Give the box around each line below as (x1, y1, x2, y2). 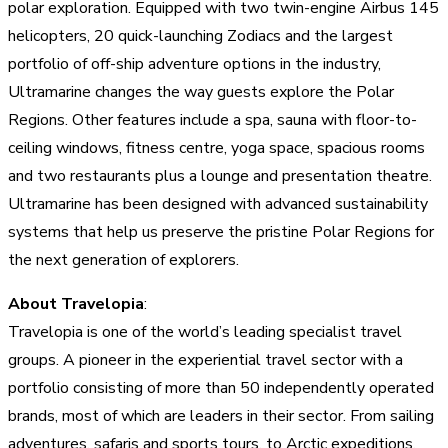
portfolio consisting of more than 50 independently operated (8, 376, 434, 399)
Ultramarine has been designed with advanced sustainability (8, 192, 428, 215)
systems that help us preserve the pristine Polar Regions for (8, 220, 434, 243)
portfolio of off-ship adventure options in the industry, (8, 52, 381, 75)
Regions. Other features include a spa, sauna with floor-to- (8, 108, 417, 131)
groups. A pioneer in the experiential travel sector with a (8, 348, 403, 371)
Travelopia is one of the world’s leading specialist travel (8, 320, 402, 343)
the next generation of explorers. (8, 248, 239, 271)
